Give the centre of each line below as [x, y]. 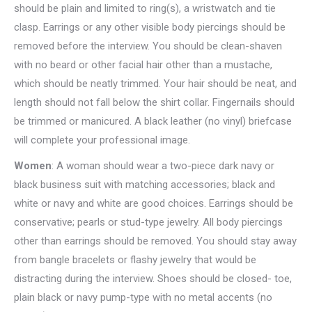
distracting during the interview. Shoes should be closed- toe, [153, 279]
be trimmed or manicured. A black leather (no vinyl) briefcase [153, 121]
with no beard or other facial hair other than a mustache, [143, 65]
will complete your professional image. [102, 140]
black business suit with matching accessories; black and [145, 185]
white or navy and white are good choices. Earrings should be [154, 203]
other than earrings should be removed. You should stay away [155, 241]
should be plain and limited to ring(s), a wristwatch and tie [145, 8]
